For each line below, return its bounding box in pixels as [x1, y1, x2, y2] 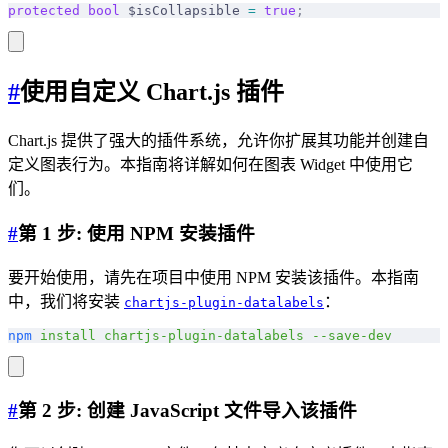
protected [8, 3, 80, 19]
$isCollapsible [120, 3, 248, 19]
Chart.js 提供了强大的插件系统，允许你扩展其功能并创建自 [8, 132, 429, 150]
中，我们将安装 [8, 292, 124, 310]
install [32, 327, 96, 343]
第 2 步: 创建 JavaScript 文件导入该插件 [18, 400, 357, 422]
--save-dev [304, 327, 392, 343]
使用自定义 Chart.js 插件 [20, 79, 284, 106]
